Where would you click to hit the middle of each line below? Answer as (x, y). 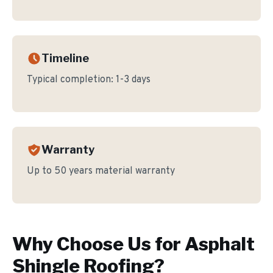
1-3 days (133, 80)
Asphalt (220, 244)
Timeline (65, 58)
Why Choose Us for (98, 244)
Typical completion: (71, 80)
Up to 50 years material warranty (101, 171)
